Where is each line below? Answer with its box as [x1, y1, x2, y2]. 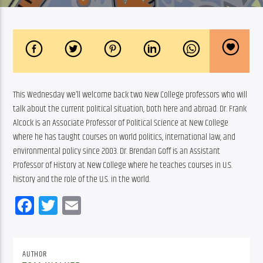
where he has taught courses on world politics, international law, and [13, 129, 236, 144]
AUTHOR [22, 247, 47, 261]
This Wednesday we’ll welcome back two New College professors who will [13, 87, 248, 102]
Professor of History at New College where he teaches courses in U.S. [13, 157, 233, 173]
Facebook [34, 190, 97, 220]
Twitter [58, 190, 103, 220]
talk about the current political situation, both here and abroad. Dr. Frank [13, 101, 247, 116]
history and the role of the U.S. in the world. [13, 171, 151, 187]
